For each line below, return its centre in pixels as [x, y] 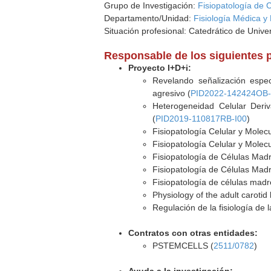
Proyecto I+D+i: [160, 68]
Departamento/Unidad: [149, 18]
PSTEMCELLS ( [183, 246]
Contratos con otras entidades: [193, 233]
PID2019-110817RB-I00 [201, 119]
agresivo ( [172, 93]
